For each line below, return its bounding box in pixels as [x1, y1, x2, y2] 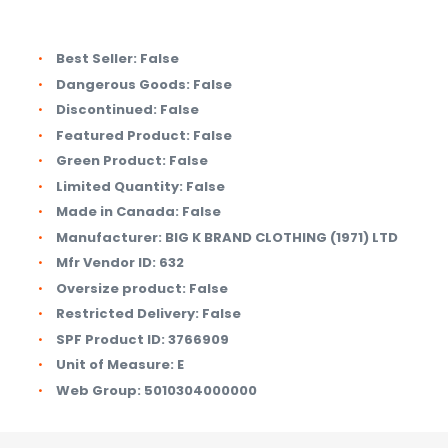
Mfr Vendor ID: [56, 253, 156, 273]
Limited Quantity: [56, 176, 183, 196]
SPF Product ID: [56, 329, 165, 349]
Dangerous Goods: [56, 74, 190, 94]
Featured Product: [56, 125, 190, 145]
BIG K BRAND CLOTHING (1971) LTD [165, 227, 398, 247]
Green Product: [56, 151, 166, 171]
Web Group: [56, 380, 141, 400]
